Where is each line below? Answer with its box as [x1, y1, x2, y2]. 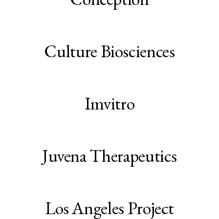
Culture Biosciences [44, 40, 175, 63]
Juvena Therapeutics [42, 144, 177, 168]
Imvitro [84, 92, 135, 115]
